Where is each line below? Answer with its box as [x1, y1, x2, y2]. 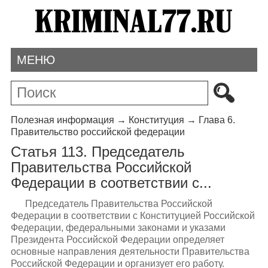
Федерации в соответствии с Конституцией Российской [10, 210, 255, 221]
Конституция [128, 114, 184, 125]
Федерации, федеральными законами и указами [10, 222, 226, 233]
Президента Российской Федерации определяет [10, 234, 224, 245]
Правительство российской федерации [10, 126, 185, 137]
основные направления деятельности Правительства [10, 246, 249, 257]
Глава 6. [198, 114, 235, 125]
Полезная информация [10, 114, 114, 125]
